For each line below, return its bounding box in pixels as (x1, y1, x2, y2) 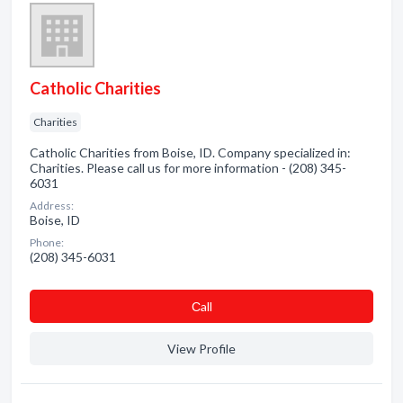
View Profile (167, 341, 236, 356)
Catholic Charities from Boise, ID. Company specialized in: (30, 145, 351, 160)
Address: (30, 199, 74, 212)
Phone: (30, 236, 64, 249)
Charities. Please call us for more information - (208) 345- (30, 160, 346, 175)
